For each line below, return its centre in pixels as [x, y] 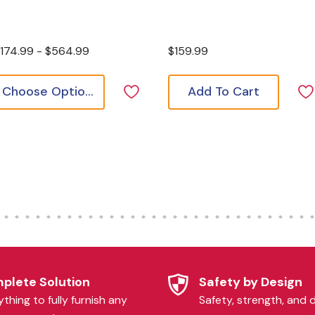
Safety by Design [250, 282]
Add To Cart [224, 91]
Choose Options [89, 91]
